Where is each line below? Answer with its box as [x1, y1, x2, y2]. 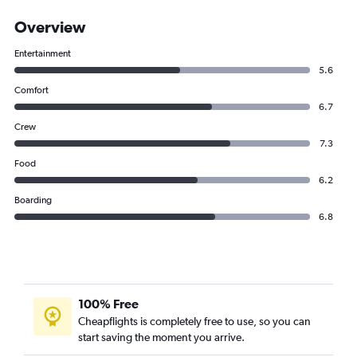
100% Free [78, 296, 139, 311]
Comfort [14, 84, 49, 96]
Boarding [14, 194, 52, 206]
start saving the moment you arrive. [78, 331, 245, 343]
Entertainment [14, 48, 71, 59]
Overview [14, 18, 85, 36]
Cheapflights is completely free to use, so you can [78, 315, 311, 328]
